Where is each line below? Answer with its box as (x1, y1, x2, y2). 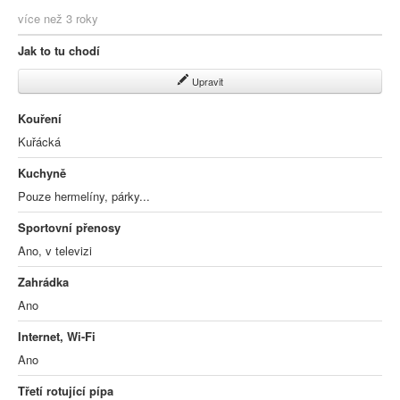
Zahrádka (18, 273, 69, 290)
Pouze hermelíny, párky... (18, 187, 150, 204)
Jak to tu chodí (18, 42, 100, 59)
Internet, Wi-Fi (18, 328, 96, 345)
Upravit (189, 74, 223, 88)
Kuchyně (18, 164, 66, 181)
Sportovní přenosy (18, 219, 121, 236)
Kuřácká (18, 133, 61, 150)
